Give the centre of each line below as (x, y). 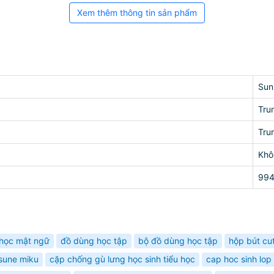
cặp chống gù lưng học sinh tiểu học (122, 259)
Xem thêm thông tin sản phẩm (137, 13)
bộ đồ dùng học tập (178, 240)
